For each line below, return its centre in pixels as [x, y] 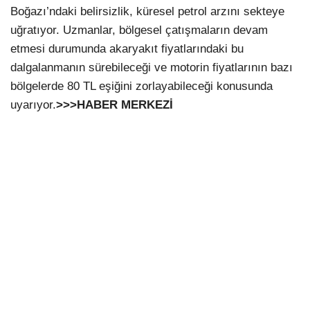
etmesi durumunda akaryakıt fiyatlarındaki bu [127, 48]
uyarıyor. [33, 104]
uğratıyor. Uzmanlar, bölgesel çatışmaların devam [139, 30]
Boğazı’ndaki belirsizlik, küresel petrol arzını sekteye [147, 11]
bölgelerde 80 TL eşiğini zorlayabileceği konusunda [142, 86]
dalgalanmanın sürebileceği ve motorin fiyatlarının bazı [152, 67]
